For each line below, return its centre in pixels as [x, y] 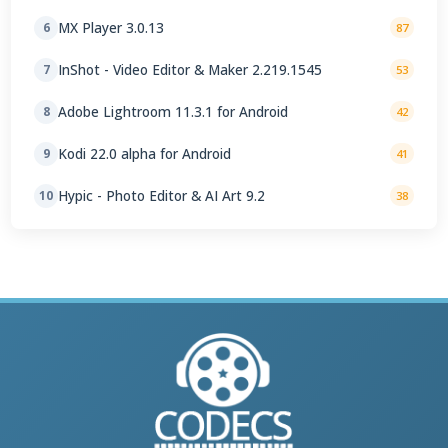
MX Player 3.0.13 [111, 28]
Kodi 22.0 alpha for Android [145, 154]
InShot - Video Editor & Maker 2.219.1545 [190, 70]
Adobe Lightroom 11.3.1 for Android [173, 112]
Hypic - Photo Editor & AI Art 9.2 [162, 196]
